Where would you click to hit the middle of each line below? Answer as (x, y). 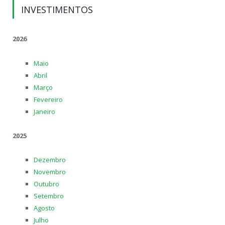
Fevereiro (48, 99)
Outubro (46, 184)
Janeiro (44, 111)
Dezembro (50, 159)
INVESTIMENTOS (57, 10)
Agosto (44, 208)
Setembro (49, 196)
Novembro (50, 172)
